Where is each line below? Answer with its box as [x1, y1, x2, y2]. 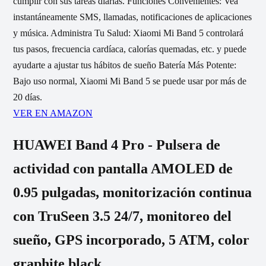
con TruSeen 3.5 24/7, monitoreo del [13, 208, 232, 224]
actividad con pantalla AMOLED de [13, 161, 233, 177]
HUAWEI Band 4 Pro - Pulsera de [13, 137, 220, 153]
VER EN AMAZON [13, 108, 93, 119]
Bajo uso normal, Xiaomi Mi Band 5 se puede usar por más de [13, 76, 246, 87]
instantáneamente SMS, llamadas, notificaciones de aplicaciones [13, 12, 252, 23]
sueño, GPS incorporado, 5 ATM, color [13, 232, 249, 248]
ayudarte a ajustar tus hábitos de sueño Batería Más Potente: [13, 60, 236, 71]
